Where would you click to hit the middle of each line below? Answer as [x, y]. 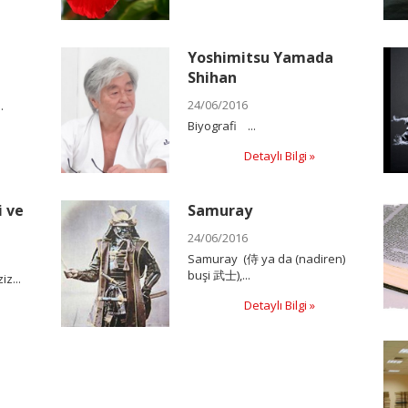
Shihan [213, 77]
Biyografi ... [222, 125]
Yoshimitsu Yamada [261, 57]
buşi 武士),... [219, 275]
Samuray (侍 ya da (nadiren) [267, 259]
